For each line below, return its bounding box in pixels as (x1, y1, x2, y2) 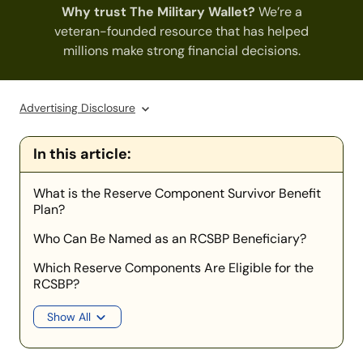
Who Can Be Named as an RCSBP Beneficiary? (33, 230, 306, 248)
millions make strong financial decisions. (62, 42, 301, 60)
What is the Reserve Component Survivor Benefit (33, 185, 321, 203)
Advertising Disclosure (19, 100, 135, 116)
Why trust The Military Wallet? (61, 3, 255, 21)
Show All (47, 310, 91, 325)
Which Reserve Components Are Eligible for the (33, 259, 314, 277)
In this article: (33, 144, 131, 164)
